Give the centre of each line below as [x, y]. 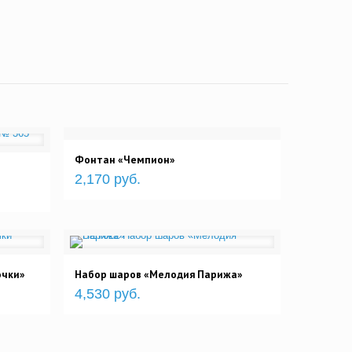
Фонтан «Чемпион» [125, 160]
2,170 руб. [108, 180]
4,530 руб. [108, 294]
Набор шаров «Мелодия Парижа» [159, 275]
